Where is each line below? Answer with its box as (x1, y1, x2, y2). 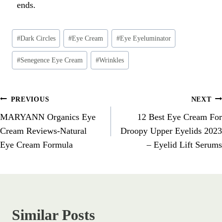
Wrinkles (99, 55, 124, 64)
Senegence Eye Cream (20, 55, 83, 64)
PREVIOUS (10, 95, 50, 103)
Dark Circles (20, 34, 55, 43)
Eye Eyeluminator (119, 34, 171, 43)
